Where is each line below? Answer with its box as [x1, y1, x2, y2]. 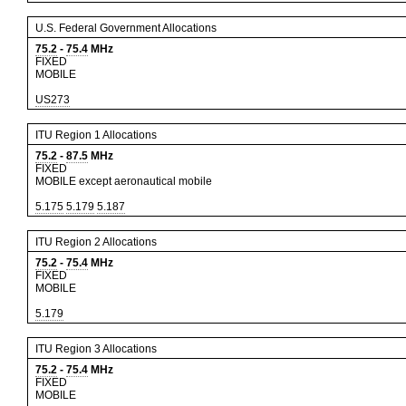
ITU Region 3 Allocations [35, 343, 157, 355]
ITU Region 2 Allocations [35, 236, 157, 248]
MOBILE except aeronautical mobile [35, 175, 212, 188]
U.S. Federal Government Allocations [35, 22, 217, 34]
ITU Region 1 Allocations [35, 129, 157, 141]
